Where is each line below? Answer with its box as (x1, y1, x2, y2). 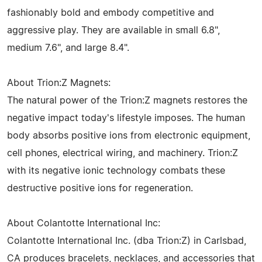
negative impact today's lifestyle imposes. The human (7, 113, 245, 123)
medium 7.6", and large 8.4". (7, 43, 129, 53)
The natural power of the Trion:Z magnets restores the (7, 95, 247, 105)
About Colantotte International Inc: (7, 218, 160, 228)
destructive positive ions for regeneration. (7, 183, 193, 193)
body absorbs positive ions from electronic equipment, (7, 130, 250, 140)
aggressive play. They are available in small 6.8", (7, 25, 220, 35)
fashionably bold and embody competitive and (7, 8, 214, 18)
